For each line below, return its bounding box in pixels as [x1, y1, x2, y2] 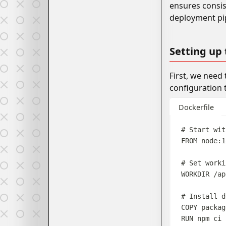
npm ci [193, 214, 222, 222]
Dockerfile [178, 102, 214, 112]
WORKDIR [181, 169, 210, 178]
